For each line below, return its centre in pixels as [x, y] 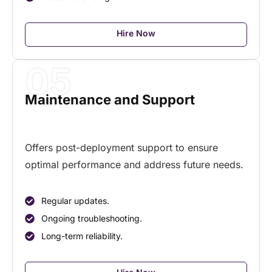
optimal [42, 164]
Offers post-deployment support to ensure [121, 147]
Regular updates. [75, 201]
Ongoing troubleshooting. [92, 219]
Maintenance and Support [110, 99]
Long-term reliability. [82, 236]
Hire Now [136, 33]
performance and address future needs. [151, 164]
